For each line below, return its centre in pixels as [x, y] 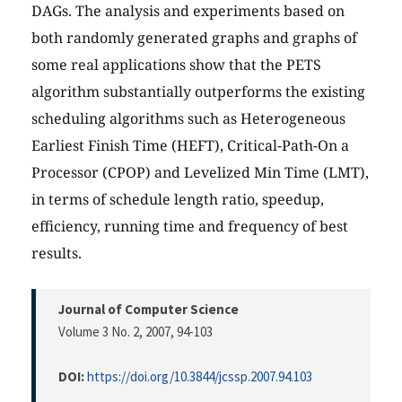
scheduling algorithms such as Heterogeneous [188, 119]
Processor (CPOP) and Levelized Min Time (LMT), [200, 173]
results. [57, 253]
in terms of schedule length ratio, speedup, [178, 200]
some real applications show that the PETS [176, 65]
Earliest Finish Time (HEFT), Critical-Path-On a [190, 146]
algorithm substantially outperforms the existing [198, 92]
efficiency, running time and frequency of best [190, 227]
